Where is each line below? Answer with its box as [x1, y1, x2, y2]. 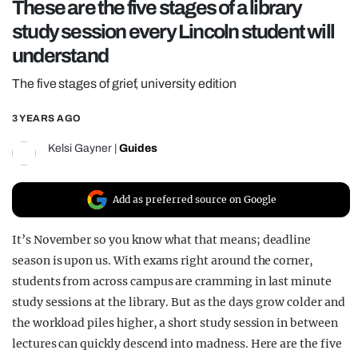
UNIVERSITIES [40, 67, 149, 83]
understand [12, 45, 108, 67]
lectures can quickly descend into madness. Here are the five [12, 336, 342, 352]
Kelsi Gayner [48, 142, 112, 155]
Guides [119, 142, 157, 155]
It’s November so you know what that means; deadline [12, 233, 312, 248]
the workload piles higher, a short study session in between [12, 316, 338, 331]
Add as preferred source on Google [113, 193, 276, 206]
